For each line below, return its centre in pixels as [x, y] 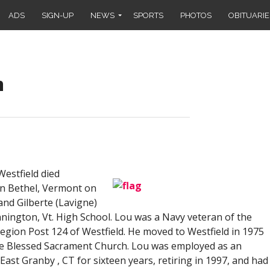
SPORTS [148, 15]
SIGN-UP [58, 15]
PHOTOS [196, 15]
